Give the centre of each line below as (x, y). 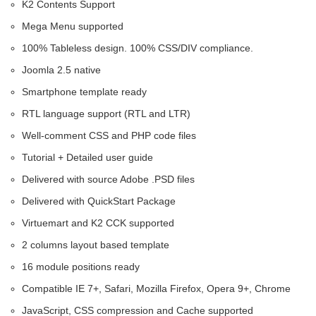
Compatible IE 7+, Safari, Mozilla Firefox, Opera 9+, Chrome (156, 288)
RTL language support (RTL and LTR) (106, 113)
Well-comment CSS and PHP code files (109, 135)
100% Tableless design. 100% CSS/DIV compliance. (138, 48)
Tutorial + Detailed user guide (87, 157)
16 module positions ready (81, 266)
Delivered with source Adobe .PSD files (108, 179)
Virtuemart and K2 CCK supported (98, 223)
